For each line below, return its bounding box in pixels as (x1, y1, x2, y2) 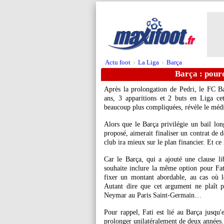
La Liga (138, 58, 159, 66)
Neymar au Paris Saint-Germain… (104, 191, 201, 199)
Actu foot (105, 58, 130, 66)
